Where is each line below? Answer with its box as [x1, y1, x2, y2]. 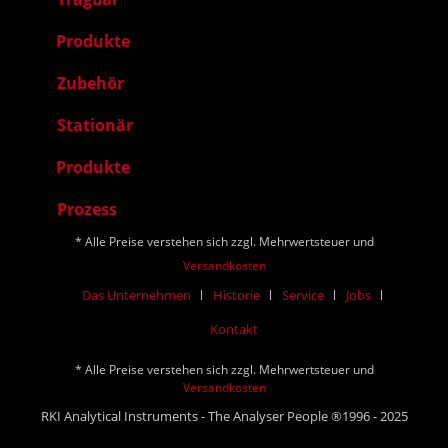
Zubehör [57, 72, 124, 94]
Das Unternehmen [82, 286, 191, 304]
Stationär [57, 114, 133, 136]
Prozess [57, 198, 117, 220]
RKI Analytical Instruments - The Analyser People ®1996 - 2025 [40, 407, 408, 425]
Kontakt [210, 320, 258, 338]
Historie [213, 286, 260, 304]
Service [282, 286, 324, 304]
